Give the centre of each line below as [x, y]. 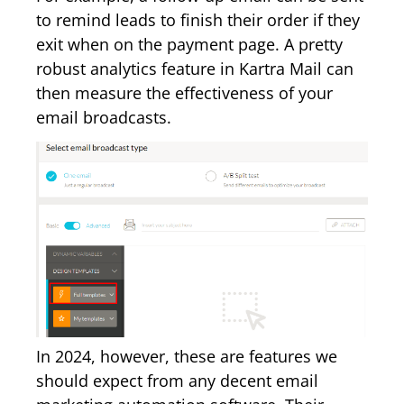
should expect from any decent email [177, 381]
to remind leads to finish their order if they [198, 20]
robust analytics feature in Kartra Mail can [195, 69]
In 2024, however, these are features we [187, 357]
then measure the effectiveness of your [184, 93]
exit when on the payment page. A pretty [189, 45]
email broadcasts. [104, 118]
